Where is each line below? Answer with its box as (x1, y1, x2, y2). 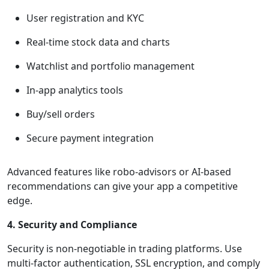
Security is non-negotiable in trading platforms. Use (7, 241, 242, 255)
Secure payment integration (26, 131, 154, 145)
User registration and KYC (26, 11, 144, 25)
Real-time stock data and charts (26, 35, 170, 49)
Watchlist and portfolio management (26, 59, 195, 73)
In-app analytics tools (26, 83, 123, 97)
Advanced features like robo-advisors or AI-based (7, 165, 231, 178)
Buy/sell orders (26, 107, 95, 121)
